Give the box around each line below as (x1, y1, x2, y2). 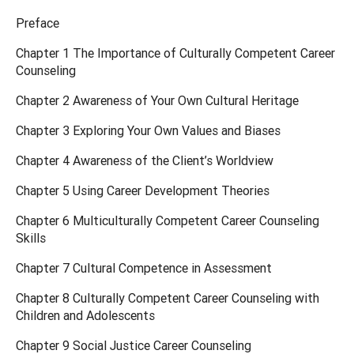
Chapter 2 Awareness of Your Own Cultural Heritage (16, 92, 299, 108)
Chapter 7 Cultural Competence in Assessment (16, 259, 272, 276)
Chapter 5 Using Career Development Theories (16, 182, 269, 198)
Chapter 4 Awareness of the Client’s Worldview (16, 152, 273, 168)
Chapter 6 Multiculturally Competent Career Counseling (16, 212, 319, 228)
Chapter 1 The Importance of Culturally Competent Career (16, 44, 335, 61)
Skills (16, 229, 46, 246)
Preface (16, 14, 59, 31)
